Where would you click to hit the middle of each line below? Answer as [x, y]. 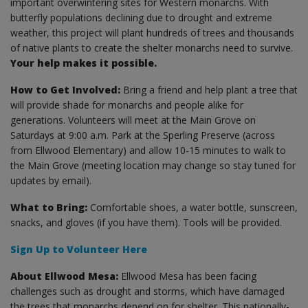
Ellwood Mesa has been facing [187, 276]
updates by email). [52, 180]
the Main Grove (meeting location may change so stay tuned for [153, 165]
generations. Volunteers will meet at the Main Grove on [133, 120]
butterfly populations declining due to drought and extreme [141, 17]
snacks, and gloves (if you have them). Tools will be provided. [146, 222]
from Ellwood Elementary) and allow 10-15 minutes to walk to [148, 150]
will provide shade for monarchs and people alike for [127, 104]
